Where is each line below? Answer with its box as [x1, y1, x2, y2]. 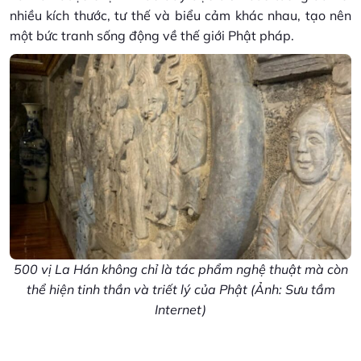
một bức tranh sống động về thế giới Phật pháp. [10, 27, 294, 44]
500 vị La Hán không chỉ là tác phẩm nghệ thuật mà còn [13, 260, 348, 277]
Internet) [155, 301, 206, 317]
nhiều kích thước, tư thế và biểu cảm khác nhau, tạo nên [10, 7, 351, 23]
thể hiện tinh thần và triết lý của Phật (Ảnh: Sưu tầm [26, 280, 335, 297]
